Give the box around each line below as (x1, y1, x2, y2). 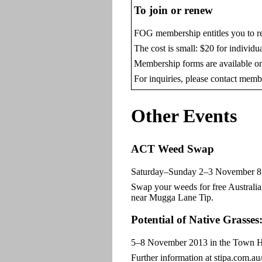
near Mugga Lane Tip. (131, 192, 213, 202)
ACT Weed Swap (131, 142, 214, 155)
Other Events (131, 105, 237, 127)
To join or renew (134, 4, 213, 17)
